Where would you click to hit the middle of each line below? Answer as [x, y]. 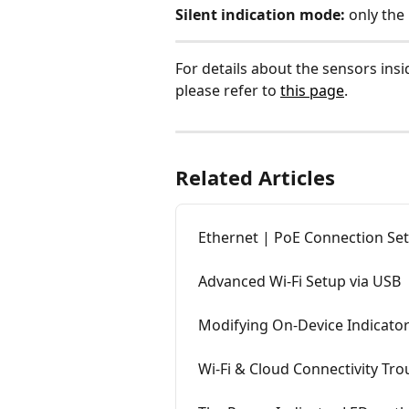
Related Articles [255, 178]
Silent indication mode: [260, 14]
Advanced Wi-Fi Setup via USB [299, 282]
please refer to [228, 91]
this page [312, 91]
